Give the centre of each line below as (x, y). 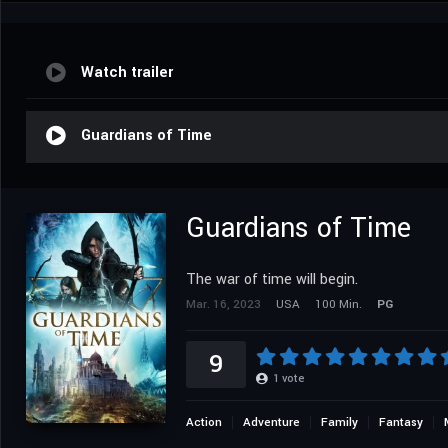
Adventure (271, 422)
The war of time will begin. (272, 279)
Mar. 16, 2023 (223, 304)
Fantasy (401, 422)
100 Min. (338, 304)
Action (204, 422)
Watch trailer (127, 72)
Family (339, 422)
